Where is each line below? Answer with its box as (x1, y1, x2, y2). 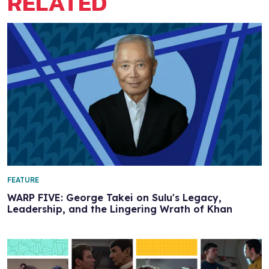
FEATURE (7, 175, 39, 185)
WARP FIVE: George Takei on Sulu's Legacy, (7, 192, 222, 204)
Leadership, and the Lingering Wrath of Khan (7, 203, 232, 216)
